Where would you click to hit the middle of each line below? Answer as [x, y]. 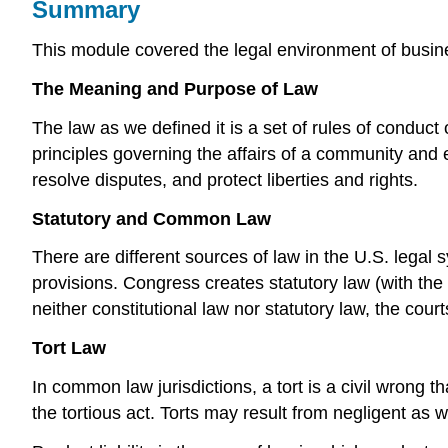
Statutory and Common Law [151, 218]
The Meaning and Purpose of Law [175, 88]
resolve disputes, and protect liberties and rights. [225, 179]
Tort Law [69, 348]
